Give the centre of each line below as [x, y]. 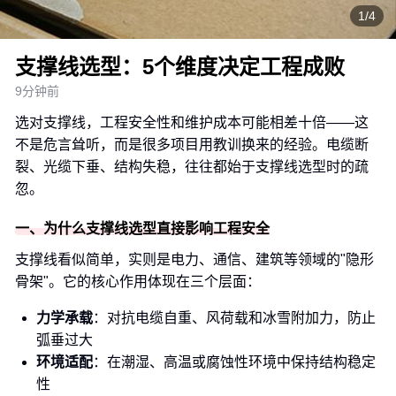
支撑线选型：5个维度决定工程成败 [180, 67]
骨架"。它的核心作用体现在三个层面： [138, 282]
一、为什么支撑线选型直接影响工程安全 [142, 228]
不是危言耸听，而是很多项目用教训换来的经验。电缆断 [192, 145]
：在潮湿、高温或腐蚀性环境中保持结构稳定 [234, 362]
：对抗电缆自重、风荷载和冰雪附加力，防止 [234, 318]
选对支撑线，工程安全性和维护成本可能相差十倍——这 [192, 122]
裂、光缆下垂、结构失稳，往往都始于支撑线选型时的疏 [192, 167]
